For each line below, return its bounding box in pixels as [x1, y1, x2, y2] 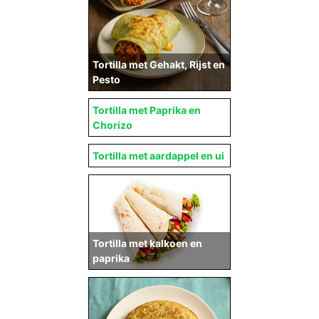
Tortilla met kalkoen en [93, 236, 202, 249]
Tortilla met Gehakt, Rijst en [93, 58, 225, 70]
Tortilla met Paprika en [93, 103, 201, 116]
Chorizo [93, 118, 132, 131]
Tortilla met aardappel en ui [93, 149, 224, 162]
